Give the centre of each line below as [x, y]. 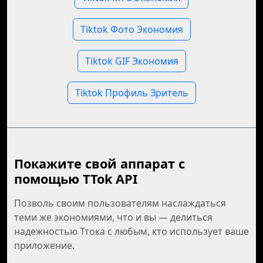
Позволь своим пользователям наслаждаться [120, 203]
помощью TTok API [76, 179]
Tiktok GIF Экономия [131, 61]
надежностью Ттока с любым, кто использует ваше [131, 231]
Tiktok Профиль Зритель [131, 93]
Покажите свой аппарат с [100, 163]
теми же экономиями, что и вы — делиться [113, 217]
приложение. [44, 245]
